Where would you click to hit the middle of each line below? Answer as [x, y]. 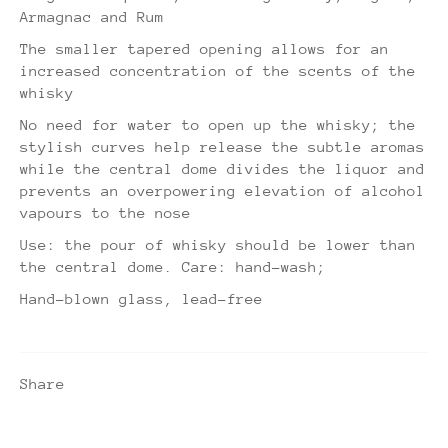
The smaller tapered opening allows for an [204, 48]
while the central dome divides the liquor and [222, 168]
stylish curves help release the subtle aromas [222, 146]
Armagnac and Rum [92, 16]
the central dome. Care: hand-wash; [177, 266]
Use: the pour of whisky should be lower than [218, 244]
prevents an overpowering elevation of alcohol [222, 190]
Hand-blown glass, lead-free [141, 298]
